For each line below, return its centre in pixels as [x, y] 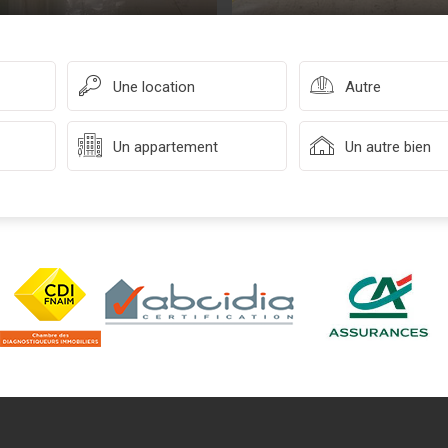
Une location [169, 87]
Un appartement [176, 147]
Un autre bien [387, 147]
